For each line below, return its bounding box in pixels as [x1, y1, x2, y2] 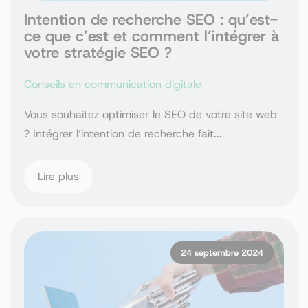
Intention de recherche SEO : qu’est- [24, 9, 278, 30]
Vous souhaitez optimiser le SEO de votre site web [24, 107, 277, 122]
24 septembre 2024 [181, 246, 263, 258]
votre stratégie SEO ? [24, 42, 172, 63]
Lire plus [38, 168, 79, 184]
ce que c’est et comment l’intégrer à [24, 25, 279, 46]
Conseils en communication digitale [24, 76, 201, 91]
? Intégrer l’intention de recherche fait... [24, 126, 222, 141]
